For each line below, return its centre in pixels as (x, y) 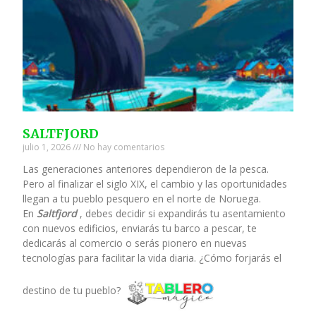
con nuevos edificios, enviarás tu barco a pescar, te (140, 228)
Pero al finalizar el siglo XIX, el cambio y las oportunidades (155, 183)
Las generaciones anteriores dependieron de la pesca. (146, 169)
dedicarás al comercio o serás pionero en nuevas (135, 243)
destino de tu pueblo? (73, 291)
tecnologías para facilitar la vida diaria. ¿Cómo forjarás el (152, 257)
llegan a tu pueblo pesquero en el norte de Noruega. (142, 198)
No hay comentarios (123, 147)
